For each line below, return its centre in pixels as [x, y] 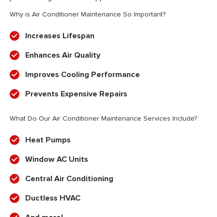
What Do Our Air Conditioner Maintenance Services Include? [103, 119]
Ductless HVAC [53, 198]
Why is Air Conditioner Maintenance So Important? [88, 15]
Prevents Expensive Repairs [76, 94]
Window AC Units [57, 160]
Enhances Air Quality [63, 55]
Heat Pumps [48, 140]
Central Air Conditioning [69, 179]
